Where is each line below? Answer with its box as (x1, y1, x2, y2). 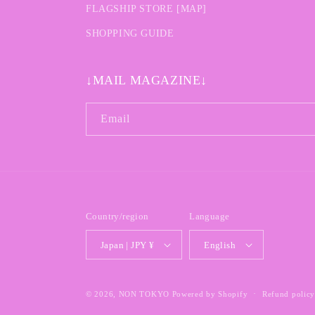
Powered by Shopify (172, 290, 248, 298)
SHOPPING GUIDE (86, 28, 174, 39)
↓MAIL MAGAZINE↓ (86, 73, 207, 87)
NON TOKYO (118, 290, 169, 298)
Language (189, 211, 230, 221)
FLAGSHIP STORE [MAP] (86, 4, 207, 14)
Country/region (86, 211, 149, 221)
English (204, 239, 236, 250)
